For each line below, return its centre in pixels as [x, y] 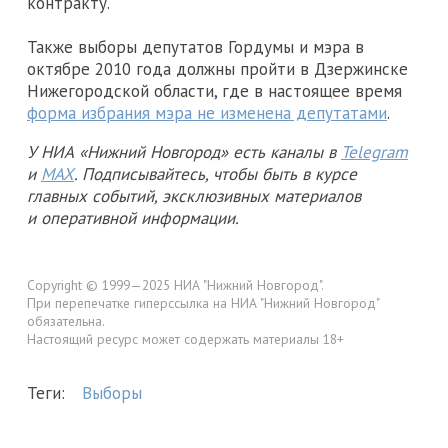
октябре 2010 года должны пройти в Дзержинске [217, 69]
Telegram [374, 152]
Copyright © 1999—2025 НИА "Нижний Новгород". [175, 285]
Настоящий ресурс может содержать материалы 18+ [185, 339]
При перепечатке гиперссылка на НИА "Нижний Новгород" [203, 303]
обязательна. [66, 321]
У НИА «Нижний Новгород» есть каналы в [184, 152]
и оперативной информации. [133, 218]
